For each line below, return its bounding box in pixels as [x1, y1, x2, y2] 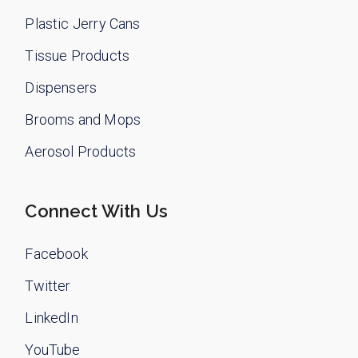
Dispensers [25, 78, 97, 96]
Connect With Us [25, 200, 169, 221]
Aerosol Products [25, 142, 137, 160]
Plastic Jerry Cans [25, 14, 141, 32]
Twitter [25, 276, 71, 294]
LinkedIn [25, 308, 78, 326]
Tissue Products [25, 46, 130, 64]
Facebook [25, 245, 88, 262]
